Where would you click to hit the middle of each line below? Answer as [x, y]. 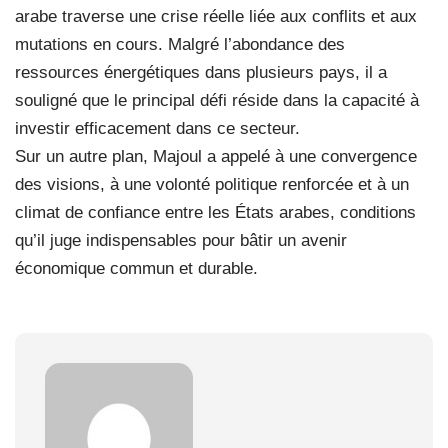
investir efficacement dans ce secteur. [157, 128]
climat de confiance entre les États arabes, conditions [215, 212]
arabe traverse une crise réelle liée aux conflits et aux [216, 16]
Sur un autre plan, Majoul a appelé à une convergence [216, 156]
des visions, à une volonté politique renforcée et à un [212, 184]
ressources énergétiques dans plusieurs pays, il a [201, 72]
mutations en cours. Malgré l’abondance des [180, 44]
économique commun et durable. [136, 268]
